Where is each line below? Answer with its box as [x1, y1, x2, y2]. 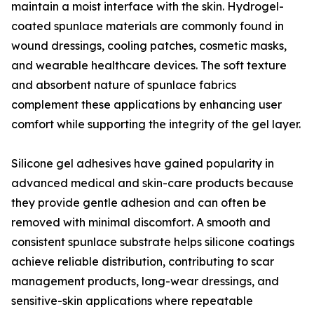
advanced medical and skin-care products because [11, 176, 294, 190]
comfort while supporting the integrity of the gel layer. [11, 117, 301, 131]
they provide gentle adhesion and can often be [11, 196, 266, 210]
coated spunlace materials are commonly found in [11, 19, 284, 33]
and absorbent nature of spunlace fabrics [11, 78, 236, 92]
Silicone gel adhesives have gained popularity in [11, 156, 274, 170]
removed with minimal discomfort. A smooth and [11, 215, 271, 229]
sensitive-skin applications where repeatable [11, 294, 253, 308]
